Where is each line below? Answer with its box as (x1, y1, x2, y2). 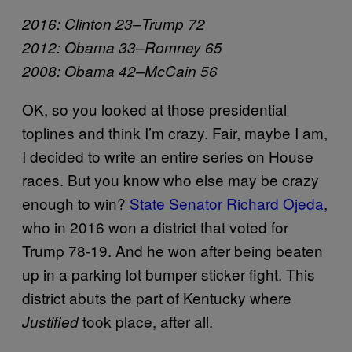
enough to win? (22, 192, 130, 214)
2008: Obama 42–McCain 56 (22, 60, 218, 82)
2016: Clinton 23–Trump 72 (22, 13, 205, 35)
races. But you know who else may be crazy (22, 169, 319, 191)
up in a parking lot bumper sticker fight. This (22, 263, 315, 285)
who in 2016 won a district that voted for (22, 216, 288, 238)
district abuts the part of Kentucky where (22, 287, 291, 309)
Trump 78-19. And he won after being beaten (22, 240, 323, 262)
